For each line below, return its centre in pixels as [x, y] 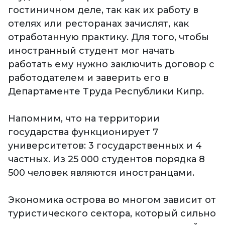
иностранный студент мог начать [91, 51]
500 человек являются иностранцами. [101, 173]
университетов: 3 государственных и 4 [105, 146]
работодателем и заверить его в [88, 78]
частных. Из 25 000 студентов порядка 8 [106, 159]
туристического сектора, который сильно [112, 214]
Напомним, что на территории [84, 119]
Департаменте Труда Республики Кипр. [106, 92]
